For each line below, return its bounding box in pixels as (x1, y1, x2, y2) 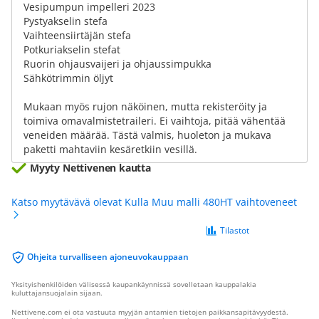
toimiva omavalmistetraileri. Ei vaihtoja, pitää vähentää (23, 114, 286, 127)
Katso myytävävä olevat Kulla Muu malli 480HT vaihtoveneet (11, 195, 297, 209)
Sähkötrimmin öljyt (23, 71, 113, 85)
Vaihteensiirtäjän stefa (23, 28, 131, 42)
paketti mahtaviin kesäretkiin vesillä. (23, 142, 197, 156)
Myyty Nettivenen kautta (30, 161, 151, 174)
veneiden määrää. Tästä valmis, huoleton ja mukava (23, 128, 271, 142)
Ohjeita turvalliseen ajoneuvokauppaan (27, 251, 189, 263)
